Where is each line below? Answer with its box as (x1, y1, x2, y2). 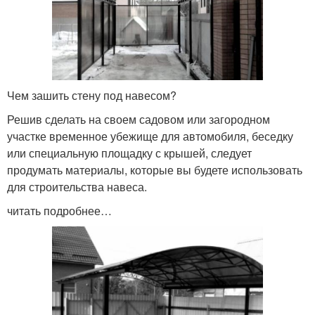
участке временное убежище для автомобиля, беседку (7, 127, 293, 144)
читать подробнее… (7, 202, 112, 219)
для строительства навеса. (7, 178, 147, 195)
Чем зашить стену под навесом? (7, 86, 176, 103)
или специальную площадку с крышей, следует (7, 144, 252, 161)
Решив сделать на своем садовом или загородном (7, 110, 270, 127)
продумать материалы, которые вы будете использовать (7, 161, 302, 178)
